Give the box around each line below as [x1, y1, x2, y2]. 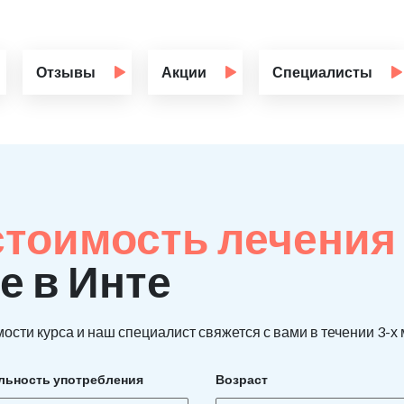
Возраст [216, 372, 268, 388]
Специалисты [272, 63, 372, 81]
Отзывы [36, 63, 96, 81]
